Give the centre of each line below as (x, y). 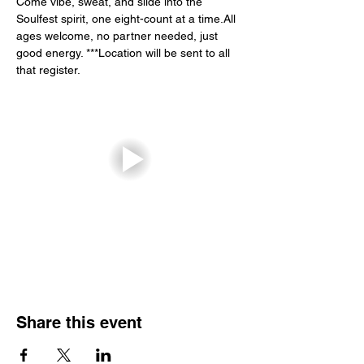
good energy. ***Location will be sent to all (125, 52)
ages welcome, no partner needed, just (119, 35)
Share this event (79, 323)
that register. (48, 69)
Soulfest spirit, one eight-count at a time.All (128, 18)
